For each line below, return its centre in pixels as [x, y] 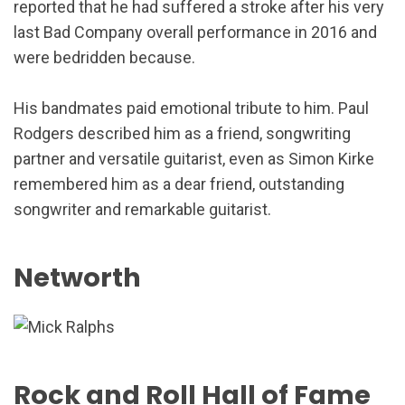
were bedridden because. [104, 57]
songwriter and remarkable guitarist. [142, 209]
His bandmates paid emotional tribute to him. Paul [191, 108]
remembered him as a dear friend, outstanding [179, 184]
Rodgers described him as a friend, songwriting [182, 133]
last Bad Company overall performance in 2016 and [195, 32]
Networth [77, 278]
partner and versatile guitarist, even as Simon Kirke [194, 158]
